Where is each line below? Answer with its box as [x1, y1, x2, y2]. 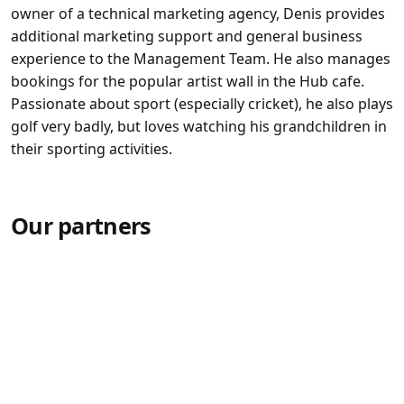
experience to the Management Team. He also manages [11, 49, 390, 69]
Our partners [11, 210, 151, 242]
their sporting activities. [11, 139, 172, 160]
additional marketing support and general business [11, 26, 363, 47]
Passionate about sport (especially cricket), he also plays [11, 94, 393, 115]
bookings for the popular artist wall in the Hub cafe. [11, 71, 364, 92]
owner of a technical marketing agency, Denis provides [11, 4, 385, 24]
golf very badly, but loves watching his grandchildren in [11, 116, 387, 137]
